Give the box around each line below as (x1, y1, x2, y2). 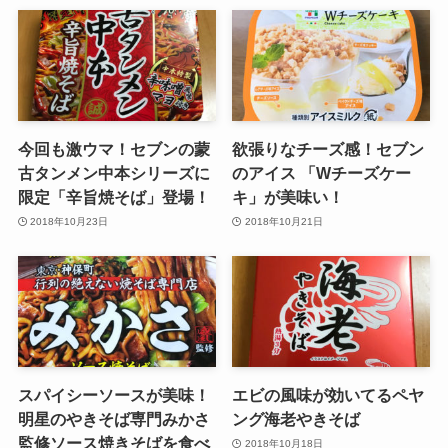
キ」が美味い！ (232, 188, 345, 207)
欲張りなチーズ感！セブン (232, 140, 425, 159)
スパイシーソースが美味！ (17, 386, 210, 405)
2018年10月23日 (30, 215, 109, 227)
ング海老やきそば (232, 410, 361, 429)
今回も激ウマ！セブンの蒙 (17, 140, 210, 159)
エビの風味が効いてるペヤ (232, 386, 425, 405)
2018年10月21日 (244, 215, 323, 227)
